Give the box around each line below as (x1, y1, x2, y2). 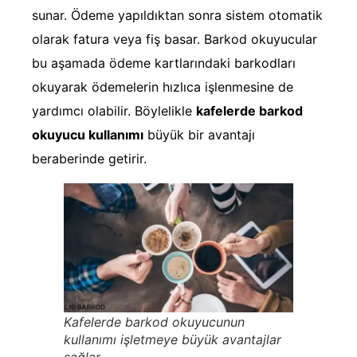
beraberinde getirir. (32, 151, 147, 167)
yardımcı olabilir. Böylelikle (32, 103, 196, 120)
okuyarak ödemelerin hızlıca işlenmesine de (32, 79, 293, 96)
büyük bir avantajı (143, 127, 255, 143)
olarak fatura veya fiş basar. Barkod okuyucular (32, 31, 317, 48)
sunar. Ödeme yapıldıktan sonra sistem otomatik (32, 7, 323, 24)
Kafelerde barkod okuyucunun (64, 313, 245, 330)
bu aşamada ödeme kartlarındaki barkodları (32, 55, 296, 72)
